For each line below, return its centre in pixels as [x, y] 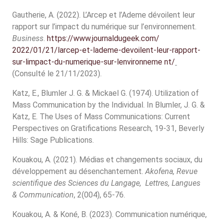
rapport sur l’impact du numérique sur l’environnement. [104, 27]
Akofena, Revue [171, 171]
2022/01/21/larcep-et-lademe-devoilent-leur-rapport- [106, 50]
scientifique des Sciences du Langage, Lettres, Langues [106, 183]
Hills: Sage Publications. [53, 140]
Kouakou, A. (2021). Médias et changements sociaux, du [107, 160]
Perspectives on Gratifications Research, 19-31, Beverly [108, 128]
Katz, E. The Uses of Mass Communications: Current [101, 117]
